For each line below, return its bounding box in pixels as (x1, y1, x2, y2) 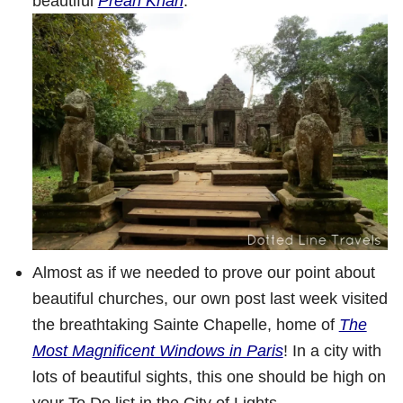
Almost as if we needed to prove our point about (31, 262, 375, 282)
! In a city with (282, 340, 381, 360)
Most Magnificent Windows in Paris (31, 340, 283, 360)
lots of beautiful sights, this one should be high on (31, 366, 386, 386)
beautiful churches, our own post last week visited (31, 288, 388, 308)
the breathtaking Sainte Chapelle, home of (31, 314, 339, 334)
